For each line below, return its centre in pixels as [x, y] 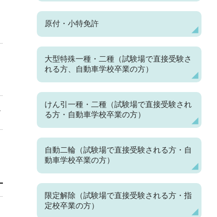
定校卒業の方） [72, 206]
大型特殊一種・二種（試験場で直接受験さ [118, 59]
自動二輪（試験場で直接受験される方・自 [118, 150]
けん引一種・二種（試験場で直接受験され [118, 104]
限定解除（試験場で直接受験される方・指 [118, 195]
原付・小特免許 [72, 23]
